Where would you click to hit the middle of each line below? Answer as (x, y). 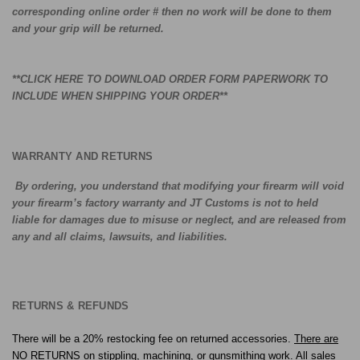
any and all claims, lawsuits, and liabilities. (120, 236)
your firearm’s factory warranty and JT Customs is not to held (165, 202)
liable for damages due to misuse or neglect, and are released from (179, 219)
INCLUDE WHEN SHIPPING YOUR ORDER (116, 96)
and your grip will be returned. (88, 28)
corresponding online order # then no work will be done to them (172, 11)
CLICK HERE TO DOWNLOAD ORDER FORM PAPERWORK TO (174, 79)
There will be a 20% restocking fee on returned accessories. (153, 338)
